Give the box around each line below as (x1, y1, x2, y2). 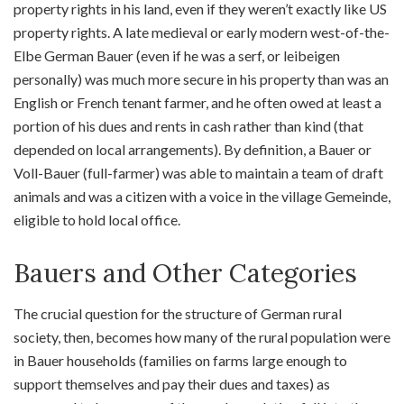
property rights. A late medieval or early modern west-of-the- (14, 23, 390, 41)
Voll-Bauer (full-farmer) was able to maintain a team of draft (14, 164, 383, 182)
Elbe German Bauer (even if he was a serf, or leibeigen (14, 47, 340, 65)
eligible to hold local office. (14, 211, 180, 229)
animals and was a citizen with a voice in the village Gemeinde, (14, 188, 390, 206)
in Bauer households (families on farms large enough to (14, 352, 347, 370)
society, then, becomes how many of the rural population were (14, 328, 390, 346)
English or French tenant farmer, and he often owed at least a (14, 94, 381, 112)
